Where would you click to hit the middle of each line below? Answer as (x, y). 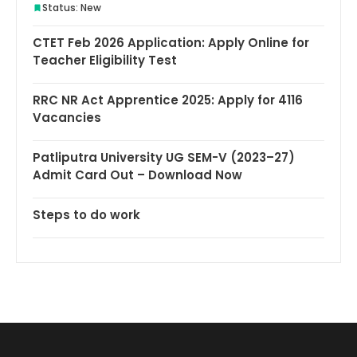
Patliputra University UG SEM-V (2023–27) (164, 158)
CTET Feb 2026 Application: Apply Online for (171, 43)
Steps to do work (86, 215)
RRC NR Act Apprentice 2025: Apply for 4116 (168, 100)
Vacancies (67, 118)
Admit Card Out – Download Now (137, 175)
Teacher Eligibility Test (105, 61)
